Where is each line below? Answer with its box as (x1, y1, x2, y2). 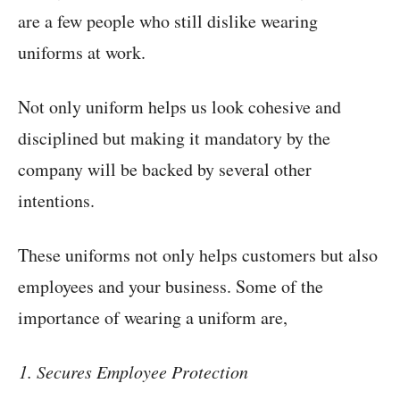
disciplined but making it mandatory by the (18, 126, 330, 151)
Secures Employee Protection (37, 360, 248, 384)
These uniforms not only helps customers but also (18, 243, 378, 268)
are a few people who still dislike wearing (18, 9, 318, 34)
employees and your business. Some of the (18, 274, 323, 299)
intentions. (18, 188, 95, 213)
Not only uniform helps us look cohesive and (18, 95, 341, 120)
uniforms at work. (18, 40, 146, 65)
